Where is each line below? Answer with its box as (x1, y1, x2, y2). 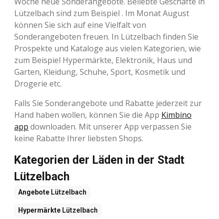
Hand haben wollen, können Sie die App (14, 109, 161, 120)
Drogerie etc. (14, 78, 62, 89)
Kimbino (161, 109, 192, 120)
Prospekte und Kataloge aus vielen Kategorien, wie (14, 43, 201, 54)
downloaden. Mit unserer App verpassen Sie (28, 121, 192, 132)
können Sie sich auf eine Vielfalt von (14, 19, 146, 30)
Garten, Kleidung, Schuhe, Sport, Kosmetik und (14, 66, 185, 77)
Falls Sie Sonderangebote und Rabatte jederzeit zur (14, 97, 202, 109)
